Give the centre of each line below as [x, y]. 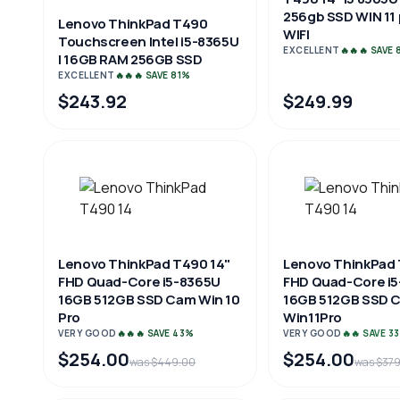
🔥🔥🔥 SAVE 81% [153, 75]
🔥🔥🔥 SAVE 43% [155, 333]
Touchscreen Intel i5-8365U [149, 42]
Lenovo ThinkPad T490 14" [144, 264]
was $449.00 [162, 362]
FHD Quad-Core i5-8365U [139, 282]
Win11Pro [312, 317]
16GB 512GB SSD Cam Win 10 [149, 300]
